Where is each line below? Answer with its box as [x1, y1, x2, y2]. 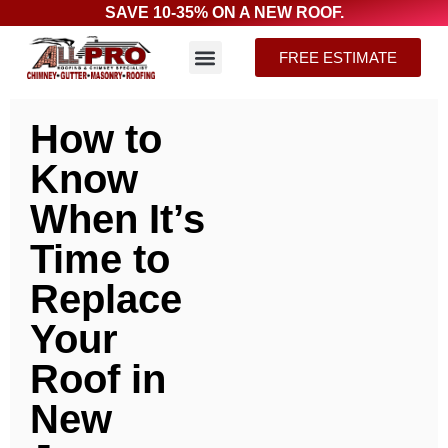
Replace [30, 277, 182, 322]
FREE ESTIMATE [279, 49, 398, 67]
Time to [30, 237, 170, 282]
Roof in [30, 357, 166, 402]
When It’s [30, 197, 205, 242]
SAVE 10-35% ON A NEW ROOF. [104, 4, 344, 21]
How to [30, 117, 162, 162]
